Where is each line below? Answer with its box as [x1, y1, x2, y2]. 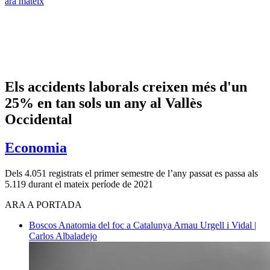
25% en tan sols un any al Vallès [5, 95, 202, 111]
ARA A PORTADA [5, 199, 82, 210]
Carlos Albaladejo [29, 230, 97, 241]
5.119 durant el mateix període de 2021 [5, 178, 153, 189]
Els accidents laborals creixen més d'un [5, 78, 247, 95]
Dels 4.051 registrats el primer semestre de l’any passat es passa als [5, 168, 258, 178]
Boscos [29, 219, 58, 230]
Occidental [5, 111, 72, 127]
